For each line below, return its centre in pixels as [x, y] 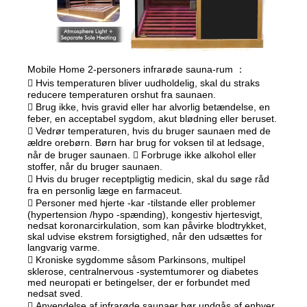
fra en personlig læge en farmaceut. [105, 191]
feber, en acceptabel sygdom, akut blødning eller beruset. [152, 119]
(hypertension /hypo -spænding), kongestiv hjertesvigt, [145, 215]
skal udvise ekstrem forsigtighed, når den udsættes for [145, 237]
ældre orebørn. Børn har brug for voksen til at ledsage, [146, 143]
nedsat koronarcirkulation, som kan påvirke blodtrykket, [147, 226]
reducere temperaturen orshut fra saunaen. [122, 95]
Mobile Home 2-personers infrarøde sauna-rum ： [137, 70]
